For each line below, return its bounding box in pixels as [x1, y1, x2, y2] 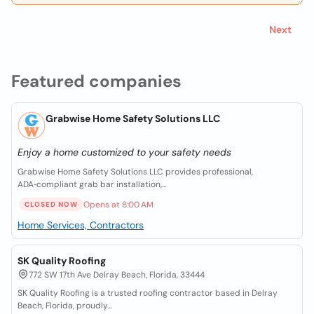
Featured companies [11, 70, 182, 92]
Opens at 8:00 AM [83, 198, 153, 210]
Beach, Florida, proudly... [18, 300, 111, 311]
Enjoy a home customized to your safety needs [18, 146, 231, 158]
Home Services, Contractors [18, 219, 144, 231]
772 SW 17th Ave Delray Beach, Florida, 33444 [29, 269, 205, 280]
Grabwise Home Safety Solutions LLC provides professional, [18, 166, 253, 177]
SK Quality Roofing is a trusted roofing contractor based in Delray [18, 287, 278, 299]
